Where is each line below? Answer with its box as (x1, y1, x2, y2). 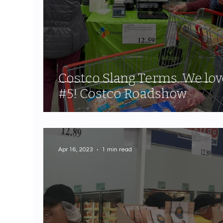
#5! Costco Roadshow (58, 86, 187, 102)
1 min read (102, 146, 132, 153)
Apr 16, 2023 (58, 146, 94, 153)
